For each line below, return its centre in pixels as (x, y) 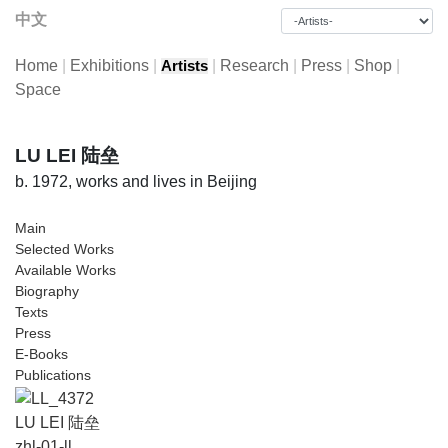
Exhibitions (109, 65)
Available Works (65, 270)
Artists (184, 66)
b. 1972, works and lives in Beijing (136, 181)
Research (254, 65)
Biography (47, 291)
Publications (53, 375)
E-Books (41, 354)
